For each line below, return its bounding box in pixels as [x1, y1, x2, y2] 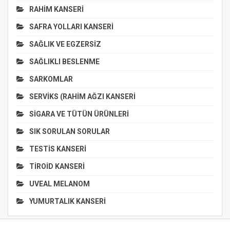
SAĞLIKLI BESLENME [29, 57, 100, 66]
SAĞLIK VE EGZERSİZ [29, 40, 101, 48]
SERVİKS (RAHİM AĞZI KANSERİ [29, 92, 136, 101]
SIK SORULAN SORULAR [29, 127, 110, 136]
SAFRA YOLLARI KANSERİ [29, 22, 113, 31]
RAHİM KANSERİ [29, 5, 84, 13]
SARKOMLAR [29, 74, 73, 83]
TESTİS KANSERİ [29, 144, 86, 153]
